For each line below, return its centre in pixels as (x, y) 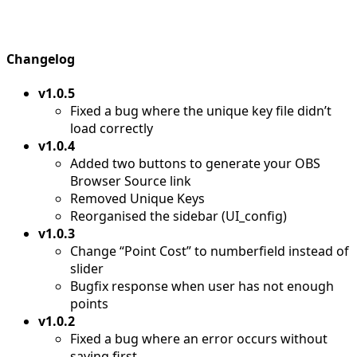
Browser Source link (131, 180)
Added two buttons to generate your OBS (195, 163)
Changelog (41, 59)
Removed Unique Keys (137, 198)
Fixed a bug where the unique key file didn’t (201, 110)
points (89, 303)
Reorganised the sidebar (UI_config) (178, 216)
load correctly (112, 128)
